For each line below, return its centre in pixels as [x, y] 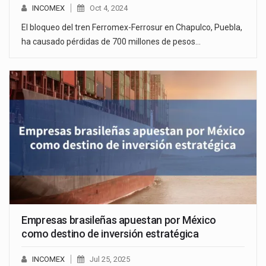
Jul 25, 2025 [110, 259]
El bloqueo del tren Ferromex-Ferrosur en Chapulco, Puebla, [132, 28]
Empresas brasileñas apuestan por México [119, 220]
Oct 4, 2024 [109, 8]
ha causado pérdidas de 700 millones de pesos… [111, 42]
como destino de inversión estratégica [110, 234]
